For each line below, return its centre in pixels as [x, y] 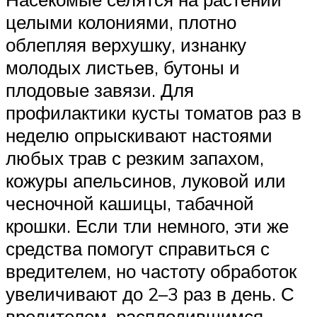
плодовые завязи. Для [100, 90]
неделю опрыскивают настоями [139, 135]
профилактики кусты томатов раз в [154, 112]
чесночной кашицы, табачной [130, 203]
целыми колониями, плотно [121, 22]
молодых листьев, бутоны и [123, 67]
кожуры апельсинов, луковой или [146, 180]
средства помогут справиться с [138, 248]
